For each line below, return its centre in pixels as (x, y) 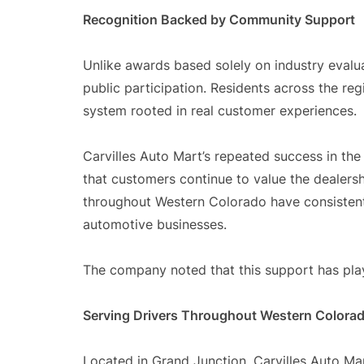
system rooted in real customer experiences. (220, 110)
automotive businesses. (155, 224)
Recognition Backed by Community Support (219, 19)
